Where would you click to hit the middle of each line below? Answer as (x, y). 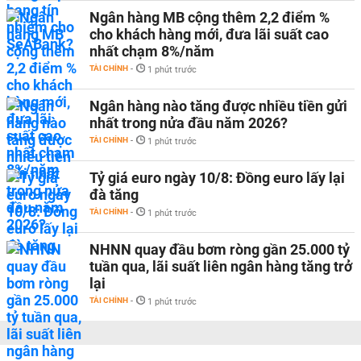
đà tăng (114, 195)
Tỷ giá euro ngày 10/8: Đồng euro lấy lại (217, 178)
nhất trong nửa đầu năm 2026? (189, 123)
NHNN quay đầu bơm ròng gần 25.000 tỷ (220, 249)
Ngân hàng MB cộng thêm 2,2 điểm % (210, 17)
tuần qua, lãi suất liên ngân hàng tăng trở (221, 266)
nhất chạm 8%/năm (152, 51)
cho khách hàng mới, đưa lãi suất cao (209, 34)
